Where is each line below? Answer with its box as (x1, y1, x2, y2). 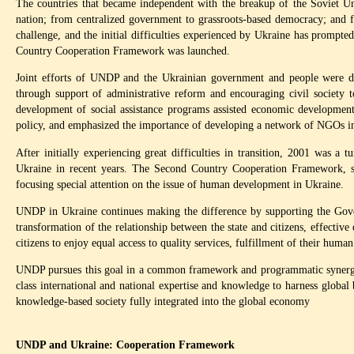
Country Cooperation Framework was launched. (16, 43, 230, 57)
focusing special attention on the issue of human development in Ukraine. (16, 177, 344, 190)
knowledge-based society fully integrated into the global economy (16, 295, 310, 308)
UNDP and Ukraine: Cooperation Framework (16, 337, 235, 351)
